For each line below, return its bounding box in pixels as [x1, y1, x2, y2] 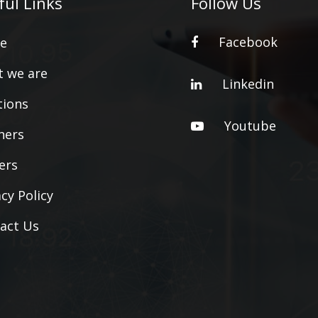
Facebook [219, 33, 278, 50]
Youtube [224, 117, 276, 134]
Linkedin [222, 75, 274, 92]
